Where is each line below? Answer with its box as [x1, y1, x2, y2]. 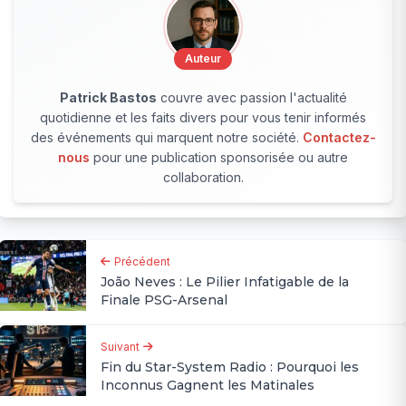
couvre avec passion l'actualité [156, 90, 347, 106]
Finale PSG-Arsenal [101, 292, 228, 309]
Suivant [101, 340, 140, 354]
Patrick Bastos [59, 90, 157, 106]
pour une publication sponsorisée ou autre [90, 150, 348, 166]
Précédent [114, 255, 171, 269]
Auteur [185, 52, 221, 66]
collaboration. [162, 169, 244, 186]
